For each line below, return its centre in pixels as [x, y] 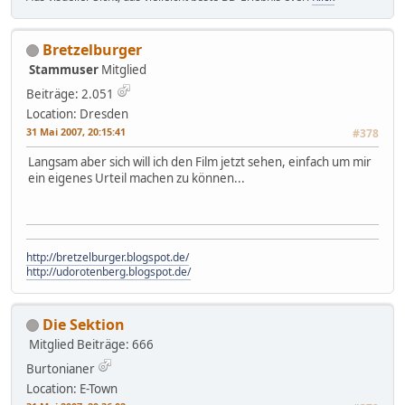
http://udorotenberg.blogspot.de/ [108, 271]
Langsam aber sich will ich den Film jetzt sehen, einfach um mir [200, 161]
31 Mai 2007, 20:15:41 [76, 131]
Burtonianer [61, 368]
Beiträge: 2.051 [70, 94]
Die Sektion [84, 324]
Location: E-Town [72, 388]
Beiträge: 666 [115, 344]
